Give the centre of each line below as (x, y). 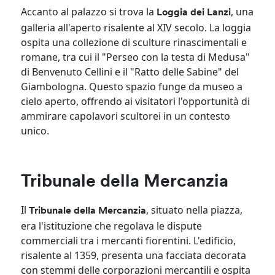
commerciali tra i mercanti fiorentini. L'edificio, (129, 240)
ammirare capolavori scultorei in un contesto (126, 116)
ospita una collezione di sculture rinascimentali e (134, 42)
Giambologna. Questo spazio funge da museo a (132, 86)
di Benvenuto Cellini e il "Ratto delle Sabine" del (130, 72)
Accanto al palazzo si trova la (89, 11)
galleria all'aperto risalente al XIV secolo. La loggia (136, 27)
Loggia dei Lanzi (194, 13)
